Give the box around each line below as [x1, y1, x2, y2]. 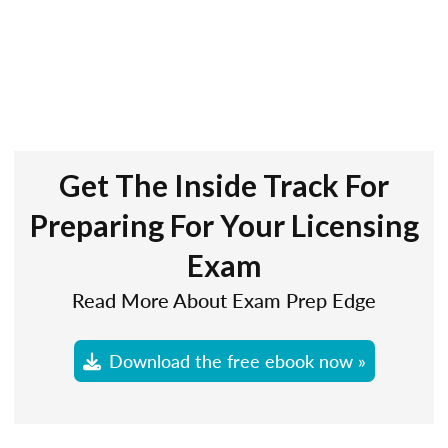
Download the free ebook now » [108, 347, 366, 373]
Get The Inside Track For [59, 167, 389, 203]
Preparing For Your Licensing [29, 207, 419, 243]
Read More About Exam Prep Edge [72, 286, 376, 314]
